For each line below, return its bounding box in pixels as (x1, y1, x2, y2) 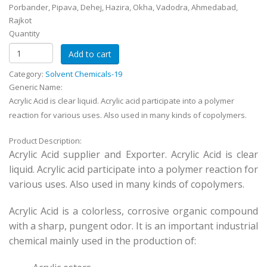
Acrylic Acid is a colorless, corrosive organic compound (9, 204, 258, 218)
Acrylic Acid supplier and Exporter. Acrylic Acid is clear (9, 148, 258, 162)
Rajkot (9, 15, 32, 26)
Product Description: (9, 135, 83, 147)
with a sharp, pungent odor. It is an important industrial (9, 219, 258, 233)
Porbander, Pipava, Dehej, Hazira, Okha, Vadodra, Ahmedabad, (9, 2, 238, 13)
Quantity (9, 28, 40, 39)
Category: (9, 69, 45, 80)
